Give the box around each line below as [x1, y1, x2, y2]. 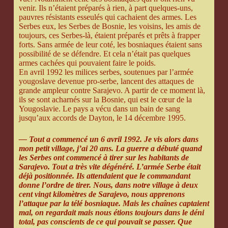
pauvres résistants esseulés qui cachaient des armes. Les [18, 13, 196, 22]
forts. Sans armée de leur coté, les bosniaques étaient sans [18, 40, 202, 49]
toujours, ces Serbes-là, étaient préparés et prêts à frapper [18, 31, 200, 40]
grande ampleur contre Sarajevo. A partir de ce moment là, [18, 86, 205, 95]
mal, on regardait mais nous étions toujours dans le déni [18, 208, 204, 217]
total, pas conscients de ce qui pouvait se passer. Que [18, 217, 192, 226]
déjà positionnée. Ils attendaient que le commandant [18, 172, 190, 181]
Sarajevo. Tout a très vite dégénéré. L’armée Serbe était [18, 162, 201, 172]
